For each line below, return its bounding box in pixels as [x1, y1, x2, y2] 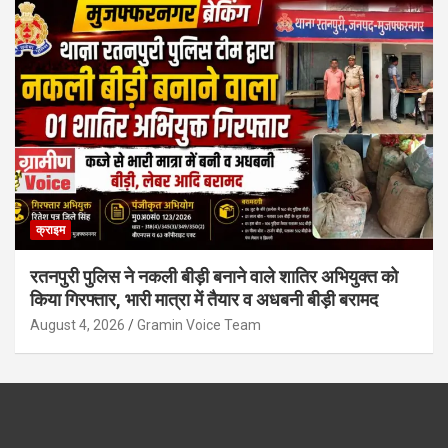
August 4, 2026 [30, 316, 125, 333]
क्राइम [36, 222, 65, 237]
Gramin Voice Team [137, 316, 261, 333]
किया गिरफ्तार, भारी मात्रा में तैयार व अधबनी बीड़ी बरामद [30, 288, 378, 310]
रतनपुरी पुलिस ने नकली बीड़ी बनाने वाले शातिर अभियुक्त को [30, 265, 398, 287]
